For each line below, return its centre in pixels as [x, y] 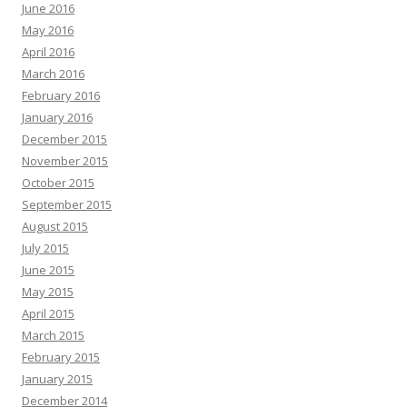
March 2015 [53, 335]
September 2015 [67, 204]
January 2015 [57, 379]
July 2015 [45, 248]
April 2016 [48, 52]
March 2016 [53, 74]
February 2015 [61, 357]
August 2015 [55, 226]
